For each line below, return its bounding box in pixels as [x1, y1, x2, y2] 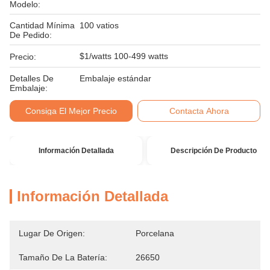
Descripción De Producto [170, 146, 257, 155]
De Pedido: [10, 30, 52, 40]
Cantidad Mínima [10, 20, 75, 30]
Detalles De [10, 74, 54, 83]
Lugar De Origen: [19, 228, 85, 238]
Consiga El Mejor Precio [25, 106, 117, 116]
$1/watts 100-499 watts [80, 51, 168, 61]
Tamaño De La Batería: [19, 253, 107, 262]
